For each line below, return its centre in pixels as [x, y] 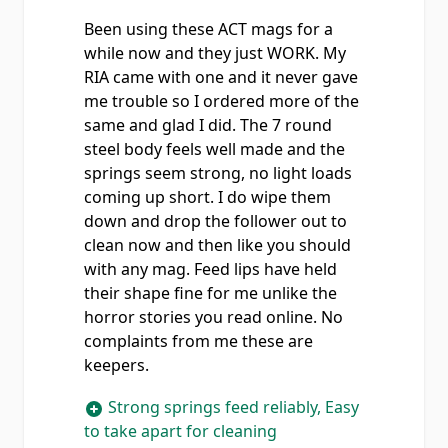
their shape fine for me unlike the [210, 293]
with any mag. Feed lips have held [210, 269]
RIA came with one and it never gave [221, 77]
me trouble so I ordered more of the [221, 101]
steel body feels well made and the [214, 149]
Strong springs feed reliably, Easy [231, 407]
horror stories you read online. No [213, 317]
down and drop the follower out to [215, 221]
